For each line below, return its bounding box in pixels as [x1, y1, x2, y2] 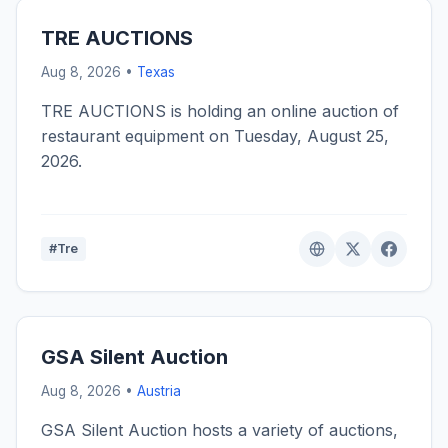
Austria [137, 383, 181, 400]
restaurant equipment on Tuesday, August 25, [41, 126, 389, 147]
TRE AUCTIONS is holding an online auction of [41, 101, 399, 122]
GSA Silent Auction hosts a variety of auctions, [41, 420, 398, 441]
